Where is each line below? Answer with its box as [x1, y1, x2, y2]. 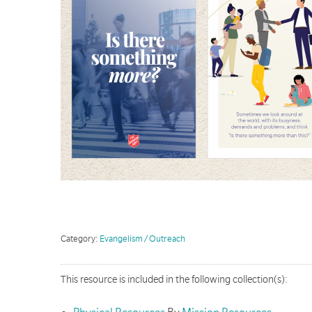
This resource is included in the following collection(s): [61, 273, 288, 285]
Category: [61, 233, 100, 244]
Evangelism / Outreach [100, 233, 185, 244]
